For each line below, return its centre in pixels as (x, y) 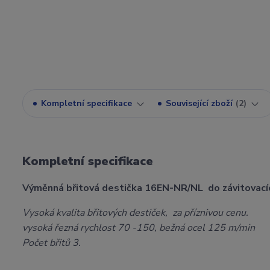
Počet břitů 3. (53, 243)
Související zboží (199, 103)
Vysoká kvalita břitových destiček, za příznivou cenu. (135, 213)
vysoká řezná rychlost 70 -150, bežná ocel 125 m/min (139, 228)
